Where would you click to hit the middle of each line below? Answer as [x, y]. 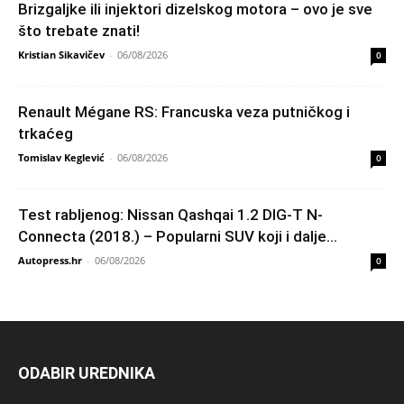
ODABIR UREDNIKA [87, 373]
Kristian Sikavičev [61, 55]
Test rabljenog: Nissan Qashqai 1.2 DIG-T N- [170, 215]
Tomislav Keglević [61, 158]
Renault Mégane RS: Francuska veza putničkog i [184, 112]
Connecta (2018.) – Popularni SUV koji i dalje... [178, 237]
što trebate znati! [79, 31]
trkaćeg [46, 134]
